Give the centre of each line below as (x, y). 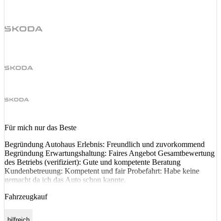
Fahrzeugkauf (26, 197)
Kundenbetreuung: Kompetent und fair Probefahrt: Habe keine (102, 171)
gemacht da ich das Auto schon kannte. (65, 180)
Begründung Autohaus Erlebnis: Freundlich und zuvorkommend (105, 145)
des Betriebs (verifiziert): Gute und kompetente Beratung (92, 162)
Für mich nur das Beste (40, 128)
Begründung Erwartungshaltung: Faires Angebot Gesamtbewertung (110, 153)
